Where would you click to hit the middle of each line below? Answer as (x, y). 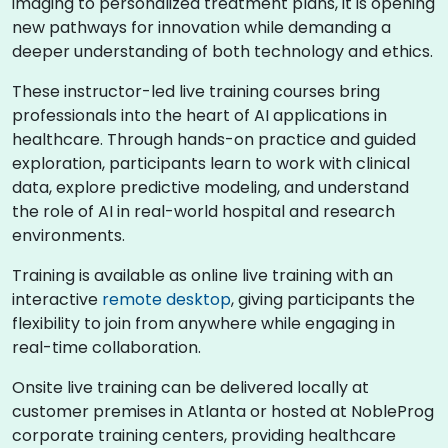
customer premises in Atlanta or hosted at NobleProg (223, 411)
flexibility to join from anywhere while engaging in (203, 323)
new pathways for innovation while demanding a (201, 27)
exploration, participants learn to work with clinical (211, 163)
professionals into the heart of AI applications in (199, 115)
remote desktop (166, 299)
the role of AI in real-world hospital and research (203, 211)
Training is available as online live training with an (202, 275)
